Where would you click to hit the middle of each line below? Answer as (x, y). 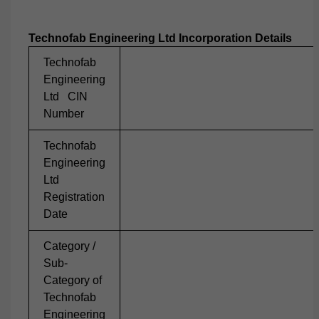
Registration (74, 197)
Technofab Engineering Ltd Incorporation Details (160, 38)
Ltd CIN (66, 96)
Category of (74, 280)
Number (64, 114)
